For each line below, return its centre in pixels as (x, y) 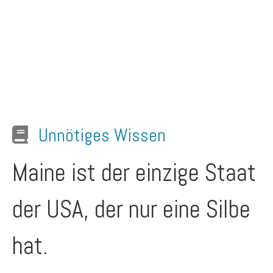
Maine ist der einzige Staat (134, 173)
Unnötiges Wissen (102, 135)
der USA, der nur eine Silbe (131, 209)
